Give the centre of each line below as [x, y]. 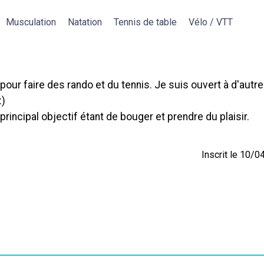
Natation [85, 22]
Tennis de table [145, 22]
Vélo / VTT [211, 22]
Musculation [31, 22]
